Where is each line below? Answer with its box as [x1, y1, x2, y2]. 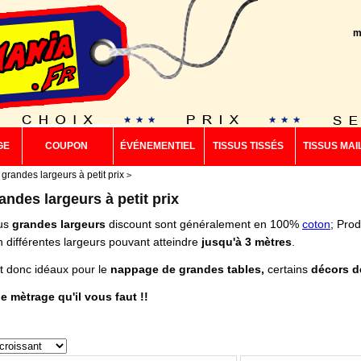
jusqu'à [201, 235, 245, 248]
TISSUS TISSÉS [213, 140, 284, 151]
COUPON [44, 140, 88, 151]
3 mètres [245, 235, 292, 248]
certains [268, 263, 311, 276]
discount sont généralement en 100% [106, 218, 302, 230]
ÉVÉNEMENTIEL [119, 140, 195, 151]
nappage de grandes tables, [110, 263, 268, 276]
